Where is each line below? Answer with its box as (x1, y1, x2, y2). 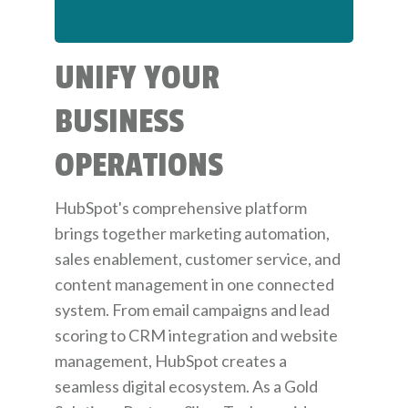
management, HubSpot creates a (55, 351, 287, 371)
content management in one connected (55, 274, 334, 294)
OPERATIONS (55, 146, 223, 186)
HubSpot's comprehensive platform (55, 198, 307, 218)
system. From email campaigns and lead (55, 300, 330, 320)
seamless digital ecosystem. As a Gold (55, 376, 318, 396)
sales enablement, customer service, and (55, 249, 341, 269)
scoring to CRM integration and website (55, 325, 338, 345)
